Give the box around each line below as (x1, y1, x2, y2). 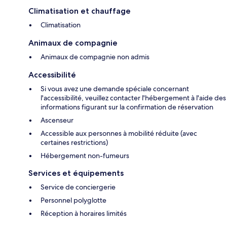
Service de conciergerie (41, 182, 116, 192)
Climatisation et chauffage (28, 6, 131, 16)
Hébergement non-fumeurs (41, 151, 129, 161)
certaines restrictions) (41, 138, 108, 147)
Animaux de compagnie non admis (41, 52, 149, 62)
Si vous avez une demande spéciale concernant (41, 84, 189, 94)
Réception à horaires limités (41, 209, 127, 218)
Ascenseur (41, 116, 73, 125)
